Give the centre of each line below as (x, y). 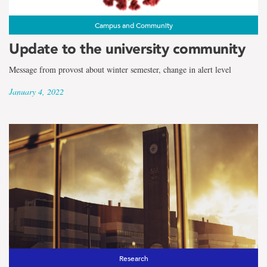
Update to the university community (127, 48)
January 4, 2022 (36, 91)
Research (133, 258)
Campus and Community (133, 25)
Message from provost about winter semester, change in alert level (120, 69)
